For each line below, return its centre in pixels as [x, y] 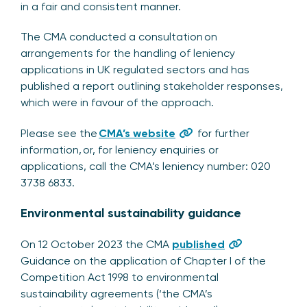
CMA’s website [137, 133]
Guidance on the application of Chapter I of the [143, 260]
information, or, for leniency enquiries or [120, 149]
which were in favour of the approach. [120, 102]
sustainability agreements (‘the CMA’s [116, 293]
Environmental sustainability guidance [131, 213]
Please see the [60, 133]
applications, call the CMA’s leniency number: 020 [146, 166]
